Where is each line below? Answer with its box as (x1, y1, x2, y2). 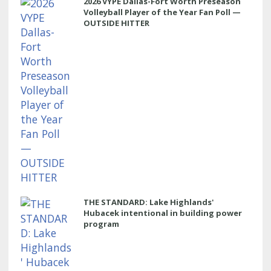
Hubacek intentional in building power (83, 207, 242, 218)
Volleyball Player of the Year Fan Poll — (83, 6, 241, 18)
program (83, 218, 119, 229)
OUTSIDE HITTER (83, 17, 149, 28)
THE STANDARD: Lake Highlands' (83, 196, 214, 207)
